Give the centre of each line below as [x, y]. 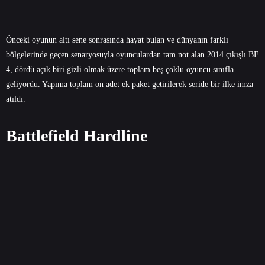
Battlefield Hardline [77, 135]
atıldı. [16, 99]
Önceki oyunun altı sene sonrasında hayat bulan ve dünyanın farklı [117, 40]
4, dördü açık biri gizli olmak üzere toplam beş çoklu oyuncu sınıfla [120, 69]
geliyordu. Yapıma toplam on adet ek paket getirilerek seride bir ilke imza [130, 84]
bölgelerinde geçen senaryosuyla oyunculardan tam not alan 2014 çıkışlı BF [132, 54]
